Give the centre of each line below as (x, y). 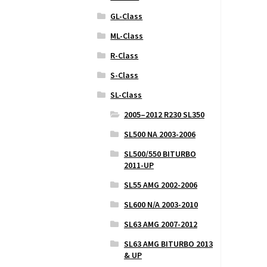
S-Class (125, 75)
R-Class (125, 56)
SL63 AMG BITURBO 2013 (168, 244)
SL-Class (126, 95)
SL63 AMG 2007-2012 (160, 224)
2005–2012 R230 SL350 (164, 115)
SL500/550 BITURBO (160, 154)
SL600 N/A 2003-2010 (161, 205)
